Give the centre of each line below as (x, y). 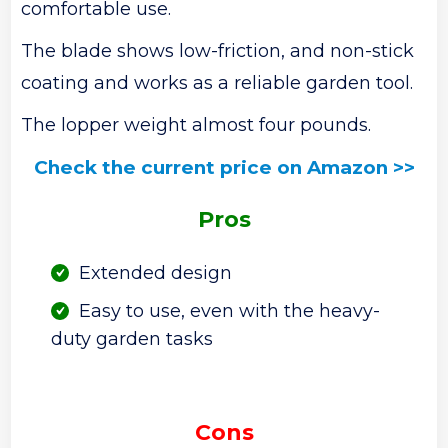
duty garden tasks (132, 339)
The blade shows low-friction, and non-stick (218, 51)
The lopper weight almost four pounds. (196, 125)
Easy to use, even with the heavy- (230, 311)
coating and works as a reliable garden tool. (217, 83)
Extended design (156, 273)
